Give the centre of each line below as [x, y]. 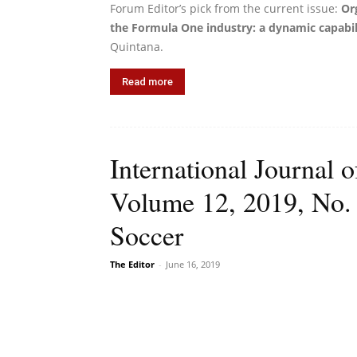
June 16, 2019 [193, 264]
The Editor [132, 264]
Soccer [147, 235]
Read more [147, 82]
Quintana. [137, 47]
